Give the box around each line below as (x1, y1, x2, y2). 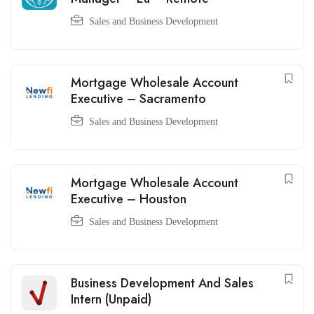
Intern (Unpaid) (71, 290, 151, 308)
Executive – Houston (71, 190, 186, 208)
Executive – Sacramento (71, 90, 206, 108)
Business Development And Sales (71, 274, 254, 292)
